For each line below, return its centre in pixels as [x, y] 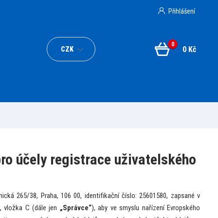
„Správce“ [75, 208]
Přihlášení [182, 11]
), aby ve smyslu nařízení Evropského [145, 208]
